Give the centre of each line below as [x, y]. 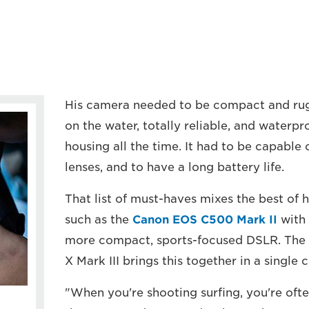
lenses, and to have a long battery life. [174, 167]
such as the [98, 220]
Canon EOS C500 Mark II [205, 220]
